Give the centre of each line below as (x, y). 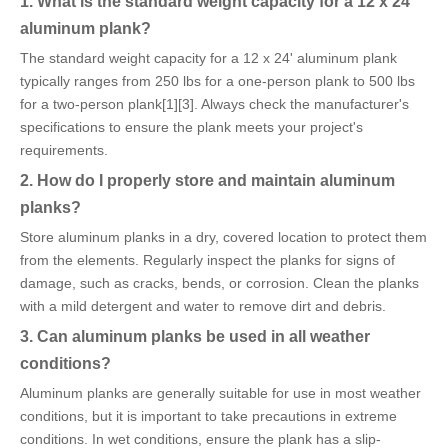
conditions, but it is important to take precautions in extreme (208, 416)
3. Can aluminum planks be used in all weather (195, 336)
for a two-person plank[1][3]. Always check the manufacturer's (214, 104)
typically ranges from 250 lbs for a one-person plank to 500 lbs (217, 81)
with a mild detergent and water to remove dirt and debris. (203, 306)
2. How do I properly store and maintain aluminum (207, 180)
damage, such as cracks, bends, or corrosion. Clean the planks (219, 283)
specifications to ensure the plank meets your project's (191, 127)
